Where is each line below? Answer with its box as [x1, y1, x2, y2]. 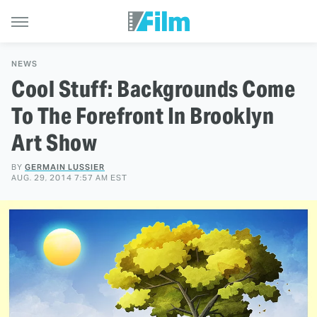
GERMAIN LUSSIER [25, 162, 105, 172]
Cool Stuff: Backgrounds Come [11, 74, 295, 103]
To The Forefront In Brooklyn [11, 101, 274, 130]
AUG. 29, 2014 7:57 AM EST [11, 173, 127, 183]
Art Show [11, 128, 97, 157]
